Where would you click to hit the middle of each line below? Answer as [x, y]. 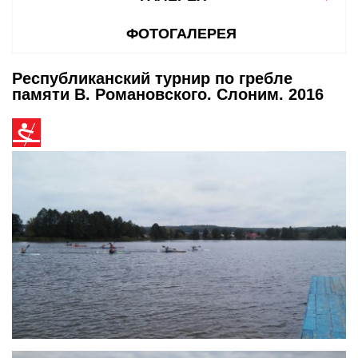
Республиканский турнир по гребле [152, 78]
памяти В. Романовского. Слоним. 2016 [168, 94]
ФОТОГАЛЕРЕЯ [181, 33]
